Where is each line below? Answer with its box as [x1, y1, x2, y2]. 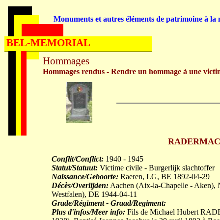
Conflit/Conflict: [52, 155, 104, 163]
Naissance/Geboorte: [52, 172, 118, 181]
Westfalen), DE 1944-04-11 [52, 190, 137, 198]
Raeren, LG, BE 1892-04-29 [118, 172, 210, 181]
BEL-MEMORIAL [6, 37, 90, 49]
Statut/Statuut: [52, 164, 98, 172]
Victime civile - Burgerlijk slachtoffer [98, 164, 215, 172]
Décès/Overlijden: [52, 181, 109, 190]
